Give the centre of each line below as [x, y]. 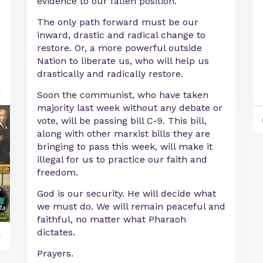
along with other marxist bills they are [124, 134]
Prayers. [55, 254]
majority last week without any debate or [130, 108]
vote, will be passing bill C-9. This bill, [122, 121]
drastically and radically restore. [110, 74]
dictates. [56, 232]
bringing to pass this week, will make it [125, 147]
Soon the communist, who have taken [123, 95]
